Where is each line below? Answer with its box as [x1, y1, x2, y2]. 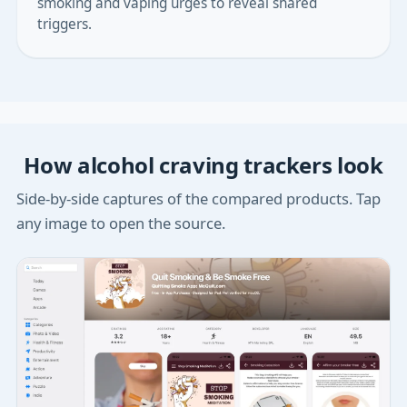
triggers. [36, 14, 92, 34]
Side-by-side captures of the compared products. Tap [15, 187, 381, 209]
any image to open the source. [15, 212, 225, 233]
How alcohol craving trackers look [24, 150, 383, 181]
